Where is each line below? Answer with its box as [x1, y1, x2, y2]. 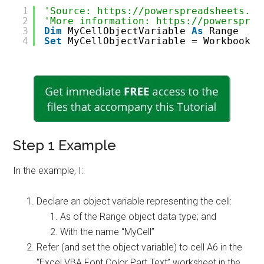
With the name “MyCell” [60, 226, 155, 237]
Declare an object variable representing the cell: [37, 196, 232, 207]
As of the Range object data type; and [60, 211, 217, 222]
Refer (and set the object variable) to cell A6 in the [37, 242, 243, 253]
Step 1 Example [13, 137, 117, 154]
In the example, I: [13, 165, 84, 176]
